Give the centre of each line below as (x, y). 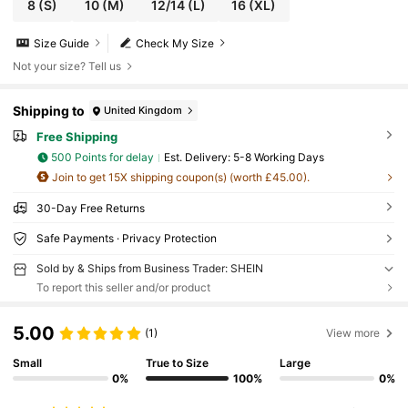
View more (353, 333)
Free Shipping (76, 137)
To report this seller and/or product (123, 288)
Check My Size (175, 43)
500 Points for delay (103, 158)
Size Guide (62, 43)
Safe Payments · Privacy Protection (126, 239)
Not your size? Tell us (67, 66)
